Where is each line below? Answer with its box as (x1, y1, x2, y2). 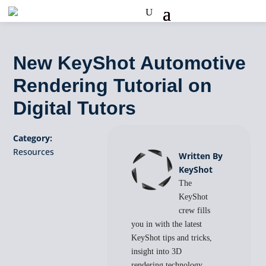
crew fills (179, 206, 211, 215)
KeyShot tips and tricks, (131, 233, 213, 242)
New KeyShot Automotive (13, 52, 246, 74)
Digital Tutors (13, 97, 137, 119)
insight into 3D (131, 247, 182, 256)
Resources (13, 146, 55, 157)
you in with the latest (131, 220, 202, 229)
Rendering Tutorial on (13, 75, 213, 96)
